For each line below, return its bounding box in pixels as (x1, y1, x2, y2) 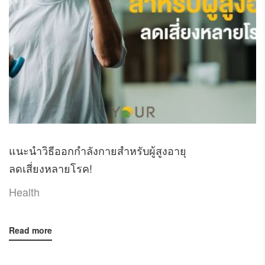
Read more (9, 224, 52, 237)
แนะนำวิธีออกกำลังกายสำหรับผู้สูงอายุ (9, 143, 186, 159)
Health (9, 184, 40, 200)
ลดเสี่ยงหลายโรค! (9, 160, 92, 176)
